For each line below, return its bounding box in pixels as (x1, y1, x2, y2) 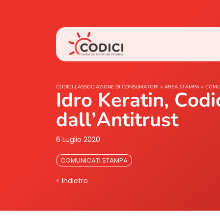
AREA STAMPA (165, 83, 199, 90)
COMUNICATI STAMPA (60, 156, 128, 165)
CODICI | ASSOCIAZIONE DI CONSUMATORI (56, 83, 159, 90)
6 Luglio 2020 (56, 135, 100, 144)
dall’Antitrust (56, 107, 178, 133)
